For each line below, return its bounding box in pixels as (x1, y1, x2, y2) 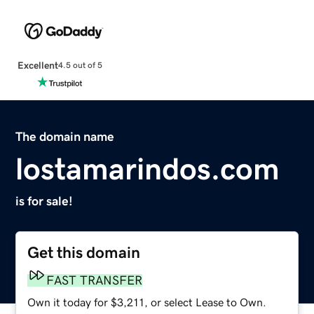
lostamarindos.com (15, 153, 280, 184)
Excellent (17, 60, 58, 70)
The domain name (15, 130, 115, 143)
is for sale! (15, 194, 74, 207)
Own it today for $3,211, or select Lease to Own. (27, 296, 267, 308)
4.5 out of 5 (57, 61, 102, 70)
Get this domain (27, 244, 141, 261)
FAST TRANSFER (46, 273, 143, 287)
